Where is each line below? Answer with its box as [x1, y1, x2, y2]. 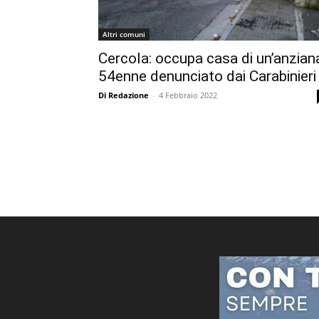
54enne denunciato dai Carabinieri [98, 68, 316, 85]
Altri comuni [103, 29, 145, 39]
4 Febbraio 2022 [159, 90, 217, 100]
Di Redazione [98, 90, 149, 100]
